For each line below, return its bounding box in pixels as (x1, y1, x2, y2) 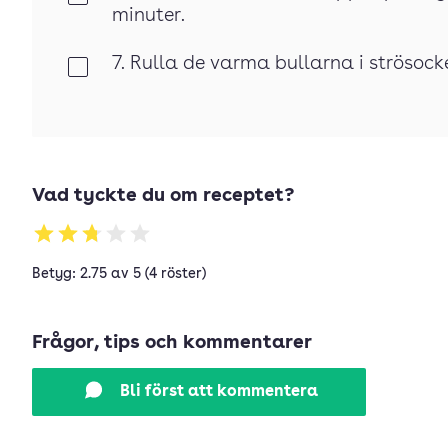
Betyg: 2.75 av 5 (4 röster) (32, 267, 206, 281)
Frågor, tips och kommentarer (32, 334, 312, 353)
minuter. (112, 7, 185, 26)
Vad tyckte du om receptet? (32, 187, 294, 206)
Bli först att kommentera (120, 384, 318, 400)
